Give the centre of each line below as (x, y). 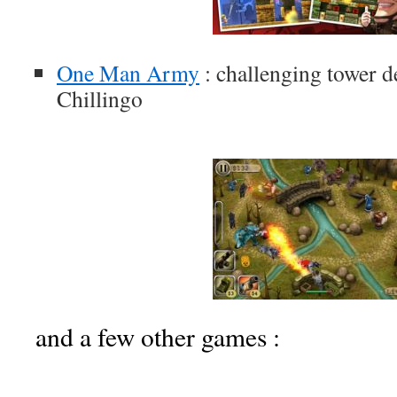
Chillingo (100, 98)
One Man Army (128, 73)
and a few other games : (158, 336)
